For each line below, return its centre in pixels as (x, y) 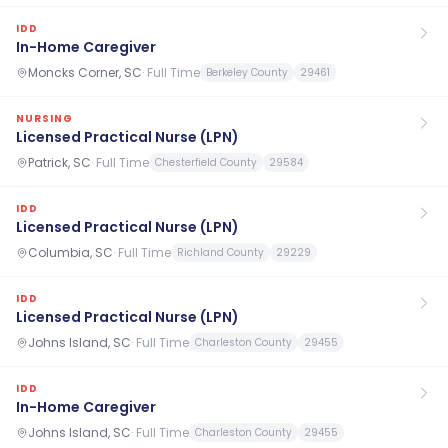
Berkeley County (247, 72)
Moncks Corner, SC (85, 72)
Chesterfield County (206, 162)
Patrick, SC (59, 162)
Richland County (220, 252)
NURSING (44, 118)
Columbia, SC (70, 252)
